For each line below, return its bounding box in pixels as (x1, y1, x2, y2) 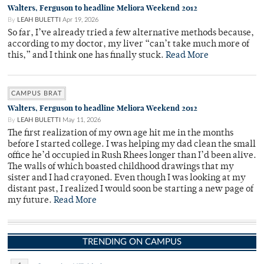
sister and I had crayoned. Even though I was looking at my (8, 174, 246, 183)
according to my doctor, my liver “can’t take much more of (8, 40, 249, 49)
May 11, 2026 (62, 117, 101, 124)
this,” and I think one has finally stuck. (8, 51, 166, 61)
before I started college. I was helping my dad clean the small (8, 140, 256, 150)
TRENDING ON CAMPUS (82, 237, 181, 247)
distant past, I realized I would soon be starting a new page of (8, 185, 253, 194)
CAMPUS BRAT (11, 90, 62, 97)
